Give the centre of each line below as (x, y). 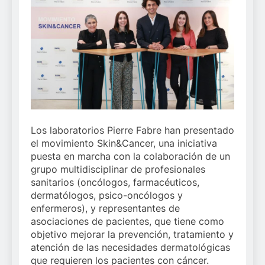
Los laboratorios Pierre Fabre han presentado (132, 130)
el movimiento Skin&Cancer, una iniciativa (124, 143)
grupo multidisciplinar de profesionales (118, 169)
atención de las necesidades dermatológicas (130, 248)
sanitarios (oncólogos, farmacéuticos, (115, 182)
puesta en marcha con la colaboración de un (130, 156)
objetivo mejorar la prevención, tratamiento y (132, 235)
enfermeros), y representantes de (105, 209)
